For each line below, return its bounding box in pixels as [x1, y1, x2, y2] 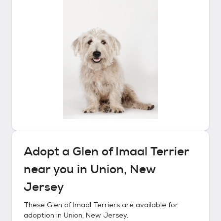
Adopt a [24, 144, 73, 159]
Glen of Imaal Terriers [47, 200, 120, 209]
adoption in [24, 211, 64, 220]
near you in [24, 161, 90, 177]
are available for [120, 200, 178, 209]
